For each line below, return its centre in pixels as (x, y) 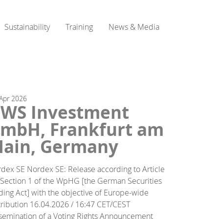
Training (79, 27)
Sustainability (27, 27)
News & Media (134, 27)
